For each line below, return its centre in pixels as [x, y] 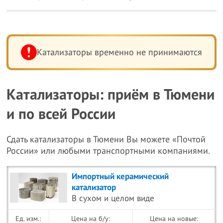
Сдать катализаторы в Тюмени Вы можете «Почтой [106, 140]
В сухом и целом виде [113, 199]
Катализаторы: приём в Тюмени [111, 95]
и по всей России [61, 114]
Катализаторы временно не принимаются [119, 52]
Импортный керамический [120, 177]
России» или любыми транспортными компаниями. [109, 151]
